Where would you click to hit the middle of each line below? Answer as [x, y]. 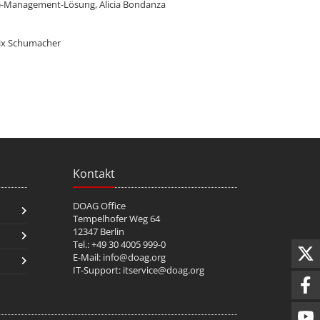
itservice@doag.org [164, 270]
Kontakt [94, 173]
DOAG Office [99, 205]
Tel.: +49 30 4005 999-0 [119, 244]
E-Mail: [88, 257]
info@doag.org [134, 257]
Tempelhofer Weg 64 [116, 218]
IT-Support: [98, 270]
